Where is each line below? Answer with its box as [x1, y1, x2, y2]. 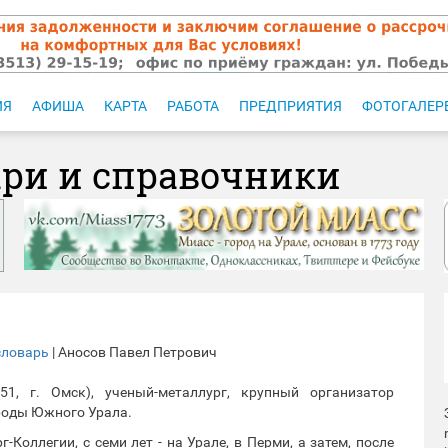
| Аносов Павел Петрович [49, 343, 217, 360]
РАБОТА [167, 98, 219, 114]
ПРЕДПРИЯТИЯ [239, 98, 342, 114]
